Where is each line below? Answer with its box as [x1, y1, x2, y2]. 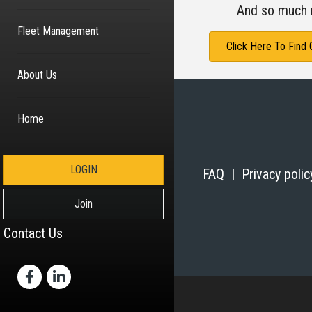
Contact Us [3, 225, 63, 242]
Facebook [17, 270, 70, 286]
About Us [17, 68, 57, 81]
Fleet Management [17, 24, 99, 38]
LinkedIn [46, 270, 92, 286]
